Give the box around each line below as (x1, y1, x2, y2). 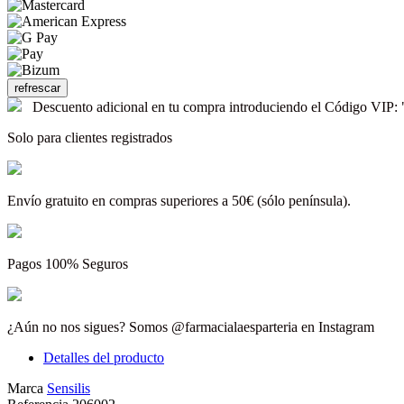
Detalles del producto (43, 349, 164, 365)
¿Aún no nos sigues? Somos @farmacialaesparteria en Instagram (7, 318, 374, 335)
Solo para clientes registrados (7, 129, 172, 145)
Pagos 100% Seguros (7, 255, 128, 271)
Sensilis (47, 380, 90, 396)
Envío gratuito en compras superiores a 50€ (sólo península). (7, 192, 351, 208)
